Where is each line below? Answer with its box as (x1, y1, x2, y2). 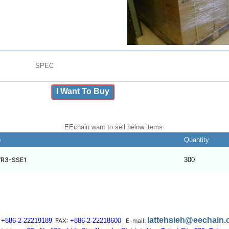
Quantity (184, 136, 209, 144)
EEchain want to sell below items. (64, 123, 165, 131)
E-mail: (121, 216, 147, 224)
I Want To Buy (54, 87, 111, 96)
